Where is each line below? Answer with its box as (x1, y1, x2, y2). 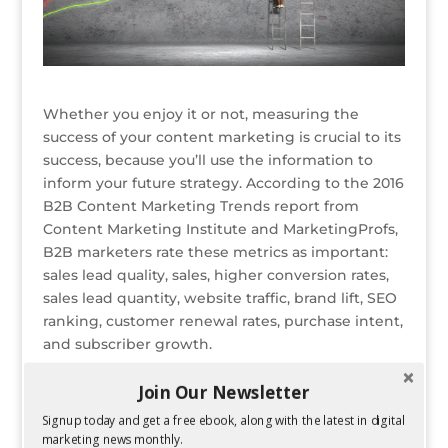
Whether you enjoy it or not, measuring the (42, 105, 359, 124)
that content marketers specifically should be (42, 418, 373, 437)
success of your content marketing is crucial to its (42, 128, 401, 147)
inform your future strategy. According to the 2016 (42, 174, 404, 193)
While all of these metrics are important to (42, 372, 352, 391)
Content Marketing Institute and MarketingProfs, (42, 220, 398, 239)
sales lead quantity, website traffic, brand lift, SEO (42, 289, 397, 308)
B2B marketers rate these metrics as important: (42, 243, 388, 262)
